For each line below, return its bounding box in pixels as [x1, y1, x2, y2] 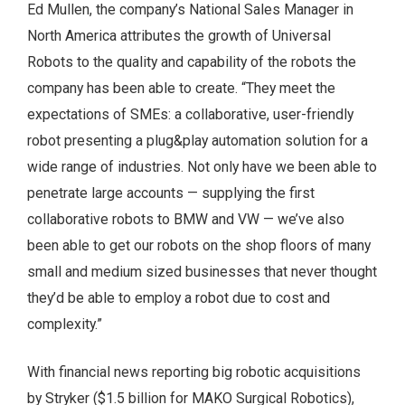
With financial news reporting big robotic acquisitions [27, 363, 361, 381]
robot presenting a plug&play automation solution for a [27, 132, 368, 150]
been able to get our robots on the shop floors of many [27, 237, 371, 255]
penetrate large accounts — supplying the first [27, 184, 315, 202]
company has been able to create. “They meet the [27, 80, 335, 98]
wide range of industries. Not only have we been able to [27, 158, 377, 176]
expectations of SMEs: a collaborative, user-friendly [27, 106, 353, 124]
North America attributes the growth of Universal [27, 27, 331, 45]
